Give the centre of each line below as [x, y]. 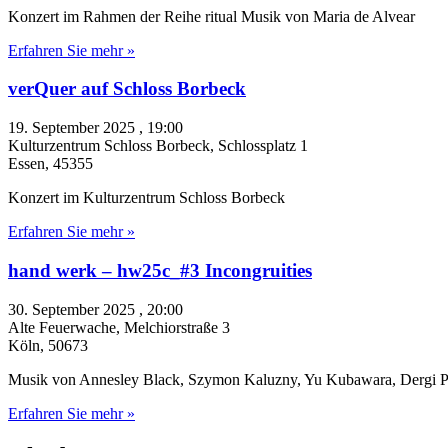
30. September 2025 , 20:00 [95, 309]
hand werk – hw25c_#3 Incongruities [160, 270]
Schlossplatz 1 [263, 146]
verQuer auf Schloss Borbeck [127, 89]
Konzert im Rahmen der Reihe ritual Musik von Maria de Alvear [211, 16]
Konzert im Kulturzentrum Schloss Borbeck [146, 198]
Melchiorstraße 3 [177, 327]
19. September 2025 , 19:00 [95, 128]
